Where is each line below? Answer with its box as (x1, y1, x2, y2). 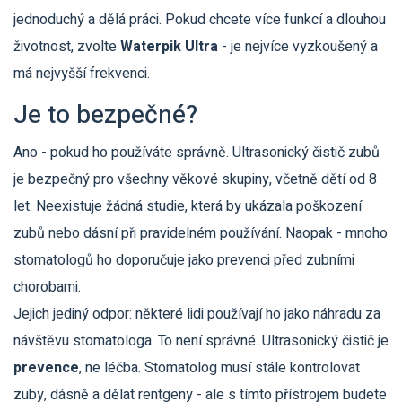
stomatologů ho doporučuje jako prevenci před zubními (13, 249, 354, 272)
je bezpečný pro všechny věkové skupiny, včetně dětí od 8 (13, 169, 377, 191)
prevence (13, 357, 79, 380)
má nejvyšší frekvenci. (13, 63, 150, 85)
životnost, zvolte (13, 36, 120, 58)
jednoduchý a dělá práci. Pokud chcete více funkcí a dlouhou (13, 9, 386, 31)
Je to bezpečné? (13, 97, 197, 135)
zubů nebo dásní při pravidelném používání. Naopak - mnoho (13, 223, 388, 245)
